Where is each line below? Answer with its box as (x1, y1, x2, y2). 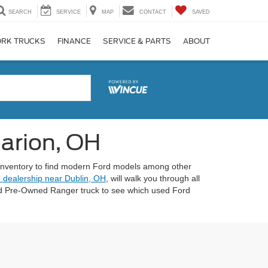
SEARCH (8, 9, 32, 16)
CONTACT (139, 9, 166, 16)
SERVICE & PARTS (103, 36, 171, 46)
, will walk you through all (106, 173, 200, 183)
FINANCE (57, 36, 91, 46)
